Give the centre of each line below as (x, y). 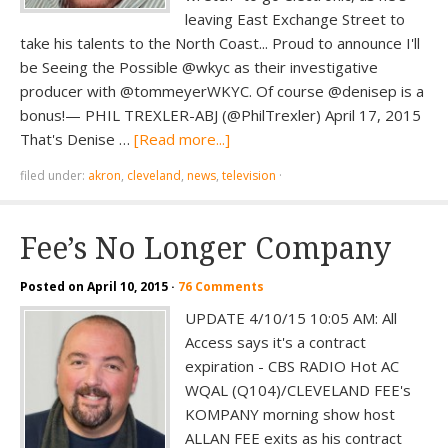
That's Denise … (77, 139)
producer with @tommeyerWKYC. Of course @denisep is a (222, 91)
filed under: (54, 175)
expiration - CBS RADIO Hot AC (292, 366)
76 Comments (221, 286)
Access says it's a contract (275, 342)
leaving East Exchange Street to (295, 19)
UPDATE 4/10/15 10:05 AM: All (291, 318)
